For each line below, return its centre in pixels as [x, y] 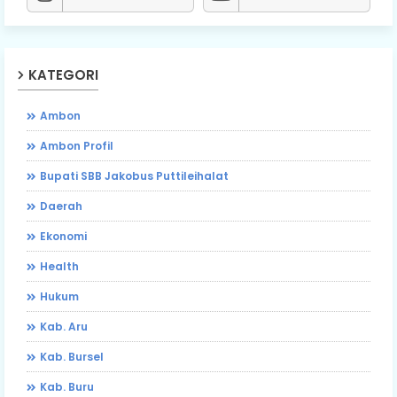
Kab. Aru [64, 326]
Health [59, 266]
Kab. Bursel [72, 356]
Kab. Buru [67, 386]
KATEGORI [63, 74]
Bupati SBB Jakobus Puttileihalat [134, 175]
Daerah [61, 206]
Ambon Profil [77, 145]
